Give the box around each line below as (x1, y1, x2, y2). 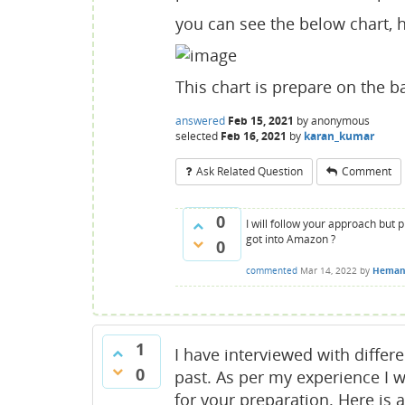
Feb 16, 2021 (221, 127, 287, 144)
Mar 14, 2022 (300, 263, 357, 277)
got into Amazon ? (246, 231, 335, 247)
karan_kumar (304, 127, 374, 144)
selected (175, 127, 218, 144)
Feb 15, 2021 (228, 112, 294, 128)
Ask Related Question (196, 163, 303, 179)
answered (175, 112, 225, 128)
